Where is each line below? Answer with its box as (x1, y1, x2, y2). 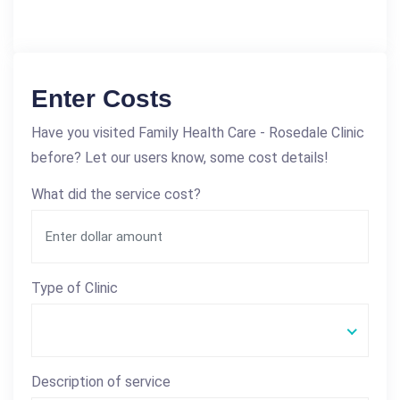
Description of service (31, 373, 171, 391)
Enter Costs (31, 85, 172, 113)
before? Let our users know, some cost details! (31, 149, 329, 167)
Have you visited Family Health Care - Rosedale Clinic (31, 124, 364, 142)
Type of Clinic (31, 279, 118, 297)
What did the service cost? (31, 186, 201, 204)
